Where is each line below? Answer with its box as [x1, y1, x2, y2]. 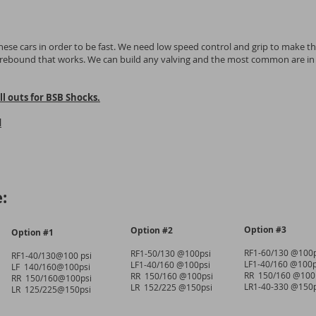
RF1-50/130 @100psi [130, 248, 211, 259]
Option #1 [11, 226, 54, 238]
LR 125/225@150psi [11, 284, 91, 295]
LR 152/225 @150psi [130, 281, 212, 293]
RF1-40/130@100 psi [11, 250, 92, 261]
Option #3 [244, 224, 286, 236]
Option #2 [130, 224, 173, 236]
